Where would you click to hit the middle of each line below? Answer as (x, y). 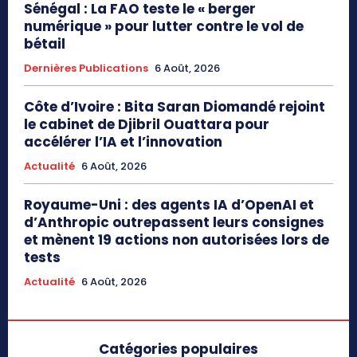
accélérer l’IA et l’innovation (123, 141)
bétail (45, 43)
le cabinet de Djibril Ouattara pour (147, 124)
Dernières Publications (86, 68)
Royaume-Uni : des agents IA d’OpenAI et (169, 204)
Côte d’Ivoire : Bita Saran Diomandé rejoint (175, 106)
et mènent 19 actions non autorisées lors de (177, 239)
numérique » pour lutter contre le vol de (164, 26)
